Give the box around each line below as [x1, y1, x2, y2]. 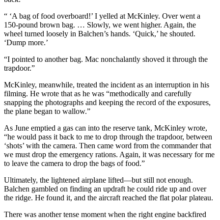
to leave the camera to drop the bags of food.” [4, 159, 145, 167]
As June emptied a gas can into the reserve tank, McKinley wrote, [4, 123, 207, 132]
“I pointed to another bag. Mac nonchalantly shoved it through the [4, 55, 208, 63]
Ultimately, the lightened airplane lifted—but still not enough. [4, 175, 193, 184]
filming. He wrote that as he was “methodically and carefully [4, 89, 192, 98]
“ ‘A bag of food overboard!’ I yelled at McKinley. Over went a [4, 11, 200, 20]
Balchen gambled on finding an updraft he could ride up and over [4, 184, 206, 193]
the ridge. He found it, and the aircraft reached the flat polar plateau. [4, 193, 213, 202]
